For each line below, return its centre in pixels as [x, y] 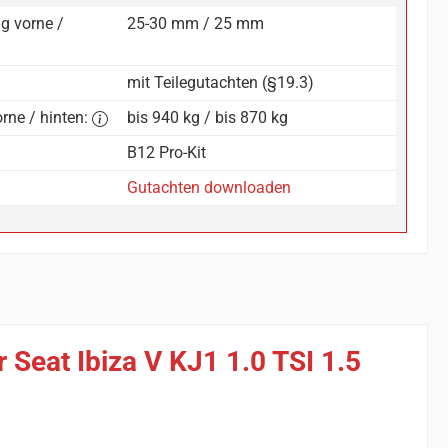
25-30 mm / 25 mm [196, 24]
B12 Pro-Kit [167, 153]
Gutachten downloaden [209, 188]
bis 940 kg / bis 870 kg [208, 118]
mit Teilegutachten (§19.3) [221, 83]
